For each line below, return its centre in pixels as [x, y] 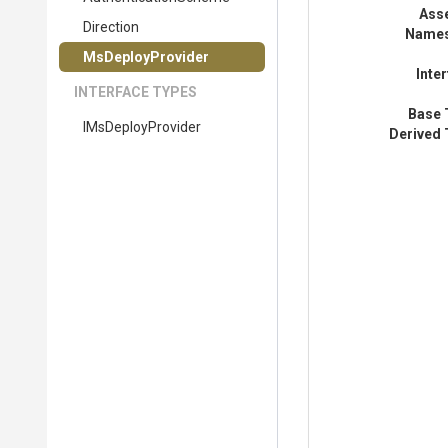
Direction [111, 27]
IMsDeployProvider [142, 127]
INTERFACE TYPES [135, 92]
